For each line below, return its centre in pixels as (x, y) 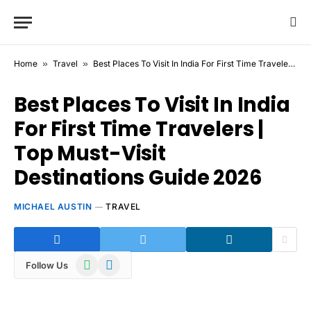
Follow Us (47, 265)
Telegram (118, 261)
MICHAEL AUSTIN (53, 207)
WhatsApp (99, 261)
